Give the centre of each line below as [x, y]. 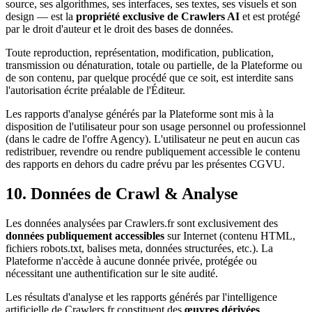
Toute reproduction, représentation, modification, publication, [140, 53]
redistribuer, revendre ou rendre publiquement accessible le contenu [153, 152]
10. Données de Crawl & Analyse [122, 194]
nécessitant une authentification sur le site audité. [112, 274]
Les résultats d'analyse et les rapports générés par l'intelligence [141, 297]
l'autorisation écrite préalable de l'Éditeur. [95, 91]
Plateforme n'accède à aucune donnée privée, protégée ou [131, 261]
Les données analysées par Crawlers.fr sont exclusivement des [142, 224]
